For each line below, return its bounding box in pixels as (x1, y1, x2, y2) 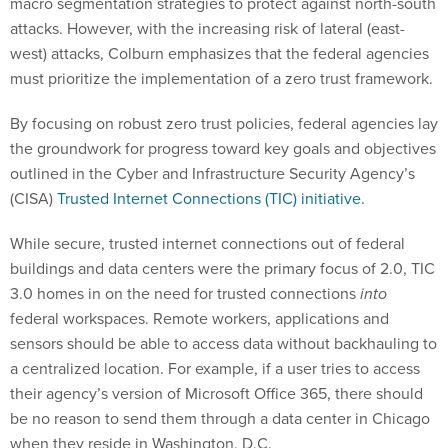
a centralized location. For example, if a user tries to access (10, 357, 420, 381)
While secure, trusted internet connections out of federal (10, 232, 405, 256)
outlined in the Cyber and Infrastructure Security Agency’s (10, 162, 415, 186)
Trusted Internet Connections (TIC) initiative (53, 187, 361, 211)
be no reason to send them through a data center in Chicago (10, 407, 430, 431)
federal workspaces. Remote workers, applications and (10, 307, 389, 331)
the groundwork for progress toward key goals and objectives (10, 137, 436, 161)
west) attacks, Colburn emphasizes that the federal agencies (10, 42, 429, 66)
